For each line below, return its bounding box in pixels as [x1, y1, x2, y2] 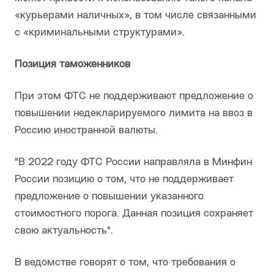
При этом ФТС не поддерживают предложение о [15, 91, 253, 102]
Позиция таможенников [15, 59, 130, 70]
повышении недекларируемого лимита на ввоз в [15, 108, 253, 119]
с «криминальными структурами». [15, 28, 185, 39]
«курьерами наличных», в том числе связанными [15, 10, 256, 21]
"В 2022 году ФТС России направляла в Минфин [15, 157, 252, 168]
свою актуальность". [15, 226, 113, 237]
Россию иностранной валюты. [15, 125, 158, 136]
